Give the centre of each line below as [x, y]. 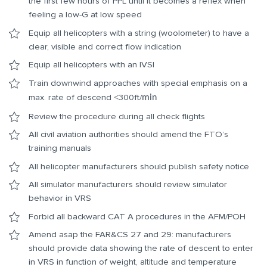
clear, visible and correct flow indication [105, 46]
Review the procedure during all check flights [117, 116]
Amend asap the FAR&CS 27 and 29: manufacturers [130, 235]
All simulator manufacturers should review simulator [128, 184]
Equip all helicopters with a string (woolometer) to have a [139, 32]
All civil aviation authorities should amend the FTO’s [128, 134]
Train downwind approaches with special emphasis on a [138, 83]
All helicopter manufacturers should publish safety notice [139, 166]
